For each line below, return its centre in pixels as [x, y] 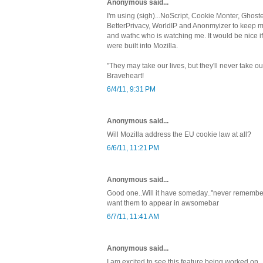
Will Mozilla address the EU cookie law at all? [179, 134]
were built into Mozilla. [142, 45]
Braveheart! [125, 75]
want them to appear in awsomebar [163, 203]
